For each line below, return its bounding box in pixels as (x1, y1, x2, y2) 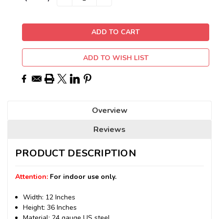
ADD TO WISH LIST (83, 53, 149, 63)
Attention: (15, 172, 50, 181)
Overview (91, 105, 128, 116)
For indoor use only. (50, 172, 116, 181)
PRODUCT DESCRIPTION (15, 146, 136, 160)
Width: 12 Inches (23, 192, 76, 202)
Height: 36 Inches (23, 202, 77, 212)
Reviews (93, 124, 126, 135)
